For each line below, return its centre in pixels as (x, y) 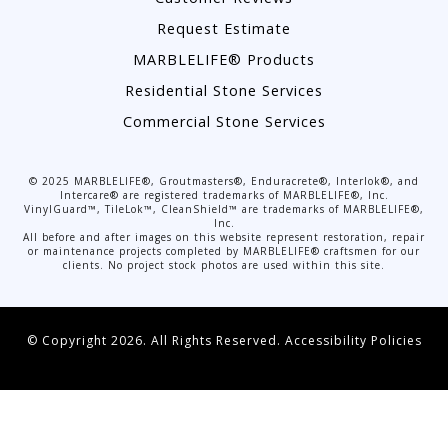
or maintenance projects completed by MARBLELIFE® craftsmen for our (224, 251)
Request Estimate (224, 29)
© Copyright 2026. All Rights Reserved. (155, 341)
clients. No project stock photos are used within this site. (224, 265)
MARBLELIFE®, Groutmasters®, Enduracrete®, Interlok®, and (244, 181)
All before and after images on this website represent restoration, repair (224, 237)
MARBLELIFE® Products (224, 60)
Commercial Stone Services (224, 122)
